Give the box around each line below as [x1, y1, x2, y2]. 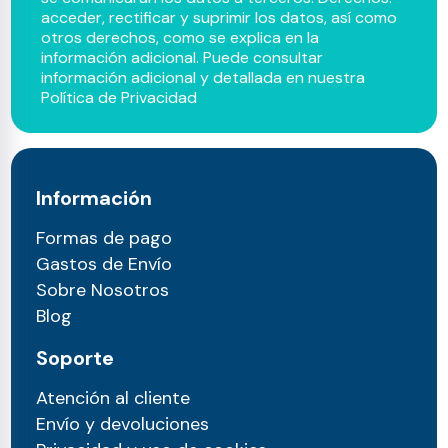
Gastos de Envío [36, 252, 173, 277]
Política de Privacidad [41, 87, 198, 109]
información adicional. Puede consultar [41, 47, 324, 69]
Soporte [36, 345, 115, 372]
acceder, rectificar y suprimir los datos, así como [41, 7, 398, 29]
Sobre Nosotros [36, 278, 170, 303]
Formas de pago [36, 226, 173, 251]
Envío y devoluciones [36, 412, 210, 437]
